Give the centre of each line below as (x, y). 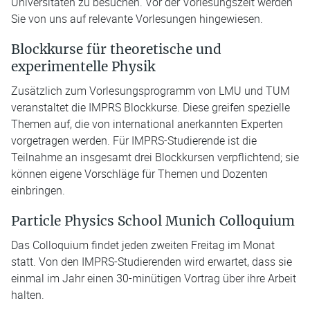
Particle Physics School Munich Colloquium (153, 221)
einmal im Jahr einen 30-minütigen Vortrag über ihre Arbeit (154, 279)
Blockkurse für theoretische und (116, 49)
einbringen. (38, 191)
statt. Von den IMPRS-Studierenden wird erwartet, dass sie (152, 262)
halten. (28, 295)
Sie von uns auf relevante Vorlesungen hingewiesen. (137, 19)
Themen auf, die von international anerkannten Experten (147, 124)
